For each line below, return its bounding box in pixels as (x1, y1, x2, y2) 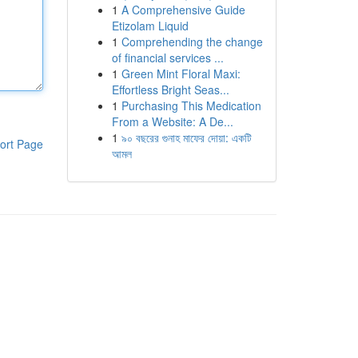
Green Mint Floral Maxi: (121, 66, 241, 82)
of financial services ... (111, 50, 224, 66)
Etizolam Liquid (111, 18, 189, 34)
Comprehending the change (121, 34, 263, 50)
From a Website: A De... (111, 113, 233, 129)
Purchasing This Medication (121, 97, 261, 113)
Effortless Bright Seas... (111, 82, 229, 97)
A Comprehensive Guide (121, 2, 245, 18)
